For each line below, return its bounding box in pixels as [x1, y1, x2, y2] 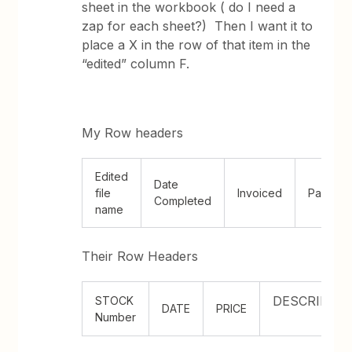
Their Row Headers [82, 248, 199, 264]
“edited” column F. [82, 56, 194, 71]
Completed [154, 194, 212, 207]
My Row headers [82, 125, 188, 141]
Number [95, 310, 137, 324]
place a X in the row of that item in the [82, 37, 311, 53]
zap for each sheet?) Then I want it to [82, 18, 313, 34]
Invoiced [237, 186, 283, 200]
